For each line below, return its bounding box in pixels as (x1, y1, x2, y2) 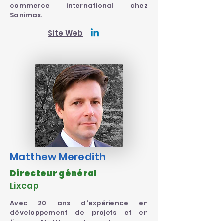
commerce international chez (10, 1, 148, 10)
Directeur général (10, 167, 97, 179)
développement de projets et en (10, 208, 148, 217)
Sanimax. (10, 10, 43, 20)
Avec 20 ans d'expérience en (10, 198, 148, 208)
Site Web (48, 28, 83, 38)
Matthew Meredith (10, 150, 106, 164)
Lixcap (10, 180, 39, 192)
